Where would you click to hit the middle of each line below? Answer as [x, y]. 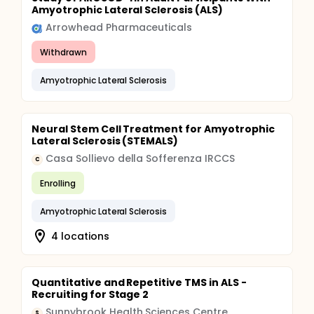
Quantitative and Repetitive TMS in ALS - [139, 282]
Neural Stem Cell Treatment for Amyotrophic [153, 129]
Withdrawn [63, 52]
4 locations [80, 236]
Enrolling [58, 183]
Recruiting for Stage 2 [90, 294]
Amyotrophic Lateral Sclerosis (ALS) [127, 10]
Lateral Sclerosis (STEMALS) [105, 141]
